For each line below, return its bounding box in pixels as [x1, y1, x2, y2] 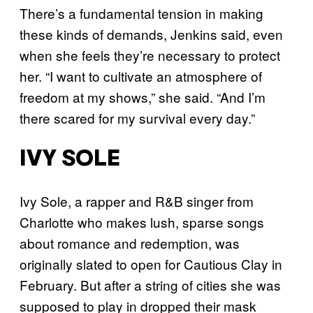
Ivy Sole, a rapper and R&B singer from [20, 191, 254, 211]
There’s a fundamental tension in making [20, 3, 263, 23]
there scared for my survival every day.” [20, 108, 259, 128]
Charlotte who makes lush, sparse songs [20, 212, 264, 232]
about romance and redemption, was [20, 233, 240, 253]
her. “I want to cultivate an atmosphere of [20, 66, 262, 86]
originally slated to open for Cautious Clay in [20, 254, 282, 274]
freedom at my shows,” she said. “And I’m [20, 87, 265, 107]
